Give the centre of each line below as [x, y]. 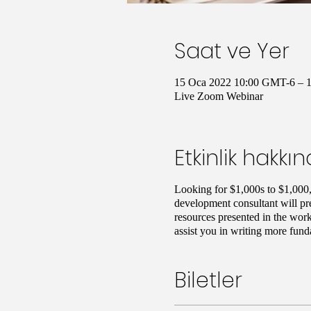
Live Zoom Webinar [218, 96]
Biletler [208, 280]
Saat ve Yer [232, 51]
